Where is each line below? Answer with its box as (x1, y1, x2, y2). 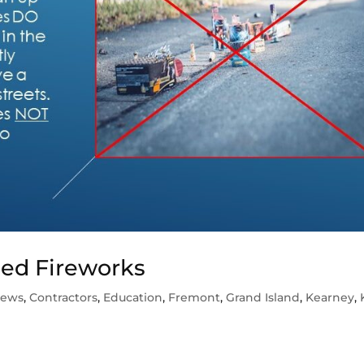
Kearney (305, 290, 355, 305)
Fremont (168, 290, 221, 305)
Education (103, 290, 163, 305)
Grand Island (226, 290, 301, 305)
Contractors (29, 290, 98, 305)
